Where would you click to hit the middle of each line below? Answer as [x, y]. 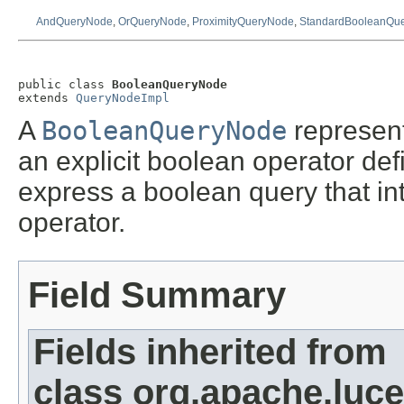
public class [65, 84]
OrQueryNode [152, 22]
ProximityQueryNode [243, 22]
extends [47, 97]
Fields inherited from [210, 352]
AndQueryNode [74, 22]
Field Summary [157, 295]
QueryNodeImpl [123, 97]
